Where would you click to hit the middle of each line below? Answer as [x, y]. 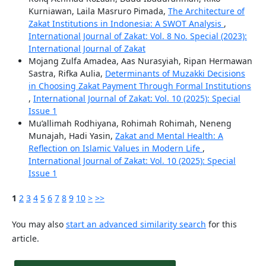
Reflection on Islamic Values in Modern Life [115, 148]
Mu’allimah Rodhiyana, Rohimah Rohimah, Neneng [130, 123]
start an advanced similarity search [136, 224]
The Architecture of [206, 11]
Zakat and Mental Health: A [169, 135]
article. [25, 238]
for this [221, 224]
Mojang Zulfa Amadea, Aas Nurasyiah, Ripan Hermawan [140, 61]
